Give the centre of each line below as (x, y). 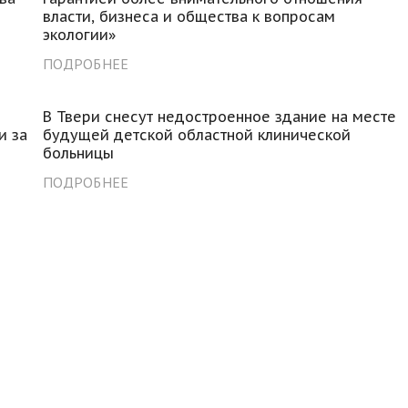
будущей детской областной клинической (197, 134)
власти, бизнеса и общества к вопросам (189, 16)
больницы (79, 153)
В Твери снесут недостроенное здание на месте (220, 116)
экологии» (80, 34)
